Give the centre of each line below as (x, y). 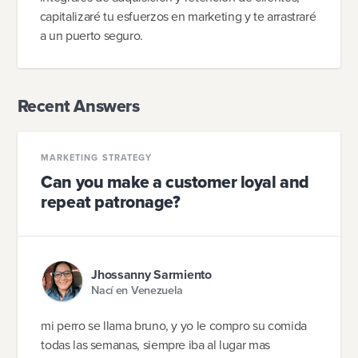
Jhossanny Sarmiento (151, 275)
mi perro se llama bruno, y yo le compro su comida (174, 326)
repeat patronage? (111, 202)
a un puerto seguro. (91, 36)
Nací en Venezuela (137, 290)
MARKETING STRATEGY (97, 158)
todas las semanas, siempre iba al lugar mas (155, 345)
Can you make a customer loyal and (175, 182)
